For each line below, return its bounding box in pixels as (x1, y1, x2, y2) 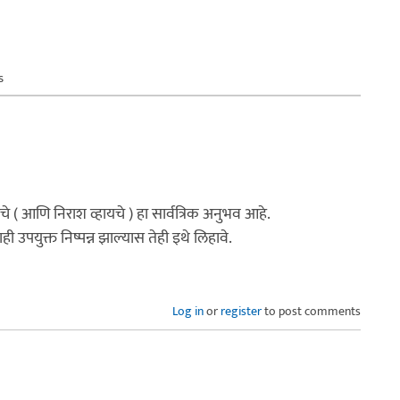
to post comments (262, 300, 361, 321)
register (221, 300, 262, 321)
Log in (172, 300, 204, 321)
